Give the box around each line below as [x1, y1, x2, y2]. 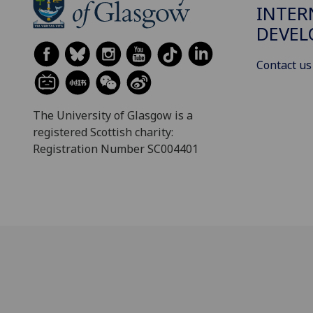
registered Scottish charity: [33, 124, 173, 140]
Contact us [256, 57, 312, 73]
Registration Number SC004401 [33, 141, 198, 157]
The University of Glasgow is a [33, 108, 193, 124]
